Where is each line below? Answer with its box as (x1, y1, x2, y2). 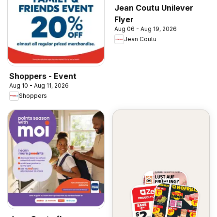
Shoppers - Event (9, 71, 77, 81)
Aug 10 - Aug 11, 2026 (9, 81, 69, 89)
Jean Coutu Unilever (114, 2, 193, 13)
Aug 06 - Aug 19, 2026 (114, 25, 177, 32)
